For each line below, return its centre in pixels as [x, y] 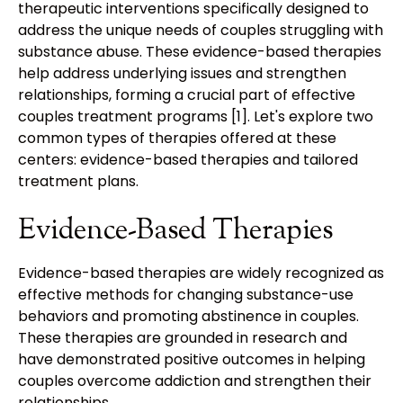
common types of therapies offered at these [177, 139]
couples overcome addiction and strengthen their [195, 381]
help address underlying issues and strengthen [182, 74]
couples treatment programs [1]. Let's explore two [196, 117]
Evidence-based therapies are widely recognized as [201, 273]
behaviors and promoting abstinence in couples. [188, 317]
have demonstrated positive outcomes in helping [192, 360]
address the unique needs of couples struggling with [201, 31]
